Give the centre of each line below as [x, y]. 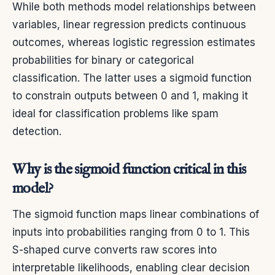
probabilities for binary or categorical [103, 60]
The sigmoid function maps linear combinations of [136, 214]
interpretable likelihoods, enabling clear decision [131, 267]
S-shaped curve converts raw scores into [114, 250]
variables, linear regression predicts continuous [129, 24]
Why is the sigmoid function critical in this [129, 169]
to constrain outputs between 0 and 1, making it [130, 95]
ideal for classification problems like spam [115, 113]
